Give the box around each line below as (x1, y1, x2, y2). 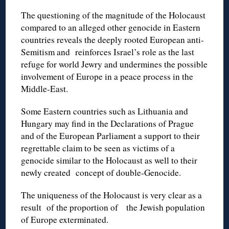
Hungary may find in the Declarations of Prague (21, 117, 194, 129)
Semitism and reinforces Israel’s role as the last (21, 45, 195, 58)
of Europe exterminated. (21, 213, 109, 225)
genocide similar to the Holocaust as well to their (21, 154, 198, 166)
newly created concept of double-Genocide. (21, 166, 181, 178)
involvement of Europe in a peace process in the (21, 70, 194, 82)
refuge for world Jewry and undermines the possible (21, 58, 208, 70)
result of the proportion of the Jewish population (21, 201, 205, 213)
